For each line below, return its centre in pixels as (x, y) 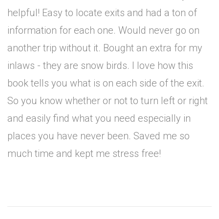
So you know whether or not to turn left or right (108, 101)
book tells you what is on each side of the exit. (106, 83)
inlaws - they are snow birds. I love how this (100, 66)
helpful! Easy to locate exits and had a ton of (102, 13)
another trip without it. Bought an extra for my (105, 48)
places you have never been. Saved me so (99, 136)
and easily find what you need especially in (99, 118)
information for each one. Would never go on (103, 30)
